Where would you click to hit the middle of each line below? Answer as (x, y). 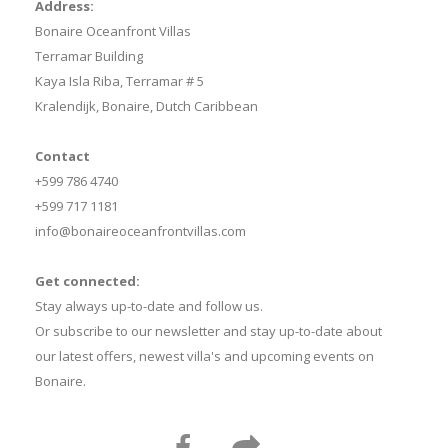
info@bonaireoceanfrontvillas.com (140, 231)
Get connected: (87, 281)
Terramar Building (89, 56)
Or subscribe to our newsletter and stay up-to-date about (208, 331)
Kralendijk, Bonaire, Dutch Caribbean (146, 106)
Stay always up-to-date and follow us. (149, 306)
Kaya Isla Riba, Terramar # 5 (119, 81)
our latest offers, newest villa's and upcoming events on (204, 356)
